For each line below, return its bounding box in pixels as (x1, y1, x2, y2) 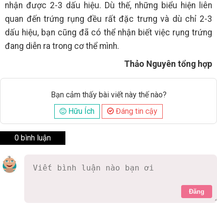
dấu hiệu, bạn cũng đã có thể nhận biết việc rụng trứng (5, 27, 212, 37)
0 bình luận (15, 133, 51, 142)
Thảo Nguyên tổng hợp (124, 59, 212, 69)
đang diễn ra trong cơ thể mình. (5, 41, 121, 51)
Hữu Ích (66, 106, 94, 116)
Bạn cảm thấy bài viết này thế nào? (50, 90, 167, 99)
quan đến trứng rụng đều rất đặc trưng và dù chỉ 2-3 (5, 14, 212, 24)
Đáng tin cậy (114, 106, 157, 116)
